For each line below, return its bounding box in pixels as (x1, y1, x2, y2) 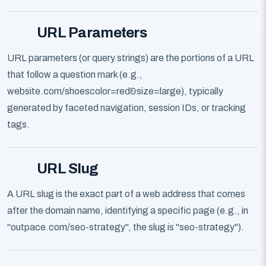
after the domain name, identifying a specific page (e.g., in (7, 205, 248, 216)
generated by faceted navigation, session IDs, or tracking (7, 103, 246, 113)
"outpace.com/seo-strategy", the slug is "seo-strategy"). (7, 222, 244, 232)
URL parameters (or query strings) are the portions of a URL (7, 53, 254, 63)
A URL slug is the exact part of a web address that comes (7, 189, 245, 199)
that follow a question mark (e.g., (7, 69, 142, 80)
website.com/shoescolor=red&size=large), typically (7, 86, 223, 96)
